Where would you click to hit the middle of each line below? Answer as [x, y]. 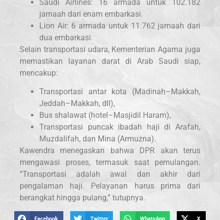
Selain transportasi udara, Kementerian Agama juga [110, 49]
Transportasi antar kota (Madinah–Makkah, [120, 92]
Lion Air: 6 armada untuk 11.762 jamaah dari [120, 26]
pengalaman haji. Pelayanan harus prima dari [110, 186]
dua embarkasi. [66, 37]
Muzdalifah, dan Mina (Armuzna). [98, 139]
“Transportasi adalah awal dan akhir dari [110, 174]
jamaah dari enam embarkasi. [91, 14]
